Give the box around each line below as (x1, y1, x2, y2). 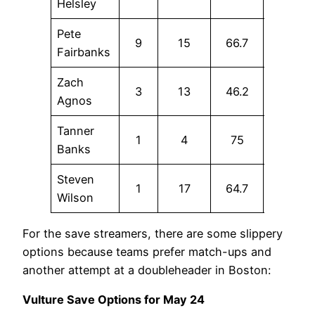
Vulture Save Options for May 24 (22, 292, 205, 307)
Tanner (57, 123, 95, 138)
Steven (57, 172, 95, 186)
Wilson (57, 190, 94, 205)
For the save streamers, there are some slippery (22, 226, 283, 240)
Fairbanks (57, 44, 111, 59)
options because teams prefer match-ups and (22, 244, 271, 259)
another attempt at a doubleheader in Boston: (22, 262, 271, 277)
